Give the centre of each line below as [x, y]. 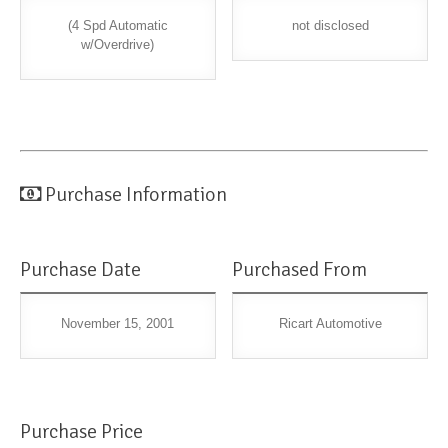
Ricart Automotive [330, 324]
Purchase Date [80, 270]
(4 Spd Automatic [117, 26]
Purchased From [300, 270]
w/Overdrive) [118, 45]
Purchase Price [81, 432]
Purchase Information [136, 195]
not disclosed [330, 26]
